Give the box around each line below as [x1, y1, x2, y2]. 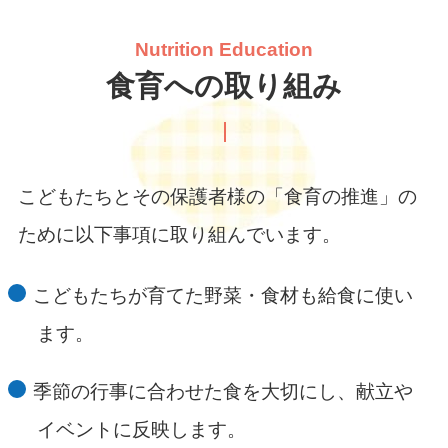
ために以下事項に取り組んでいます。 [17, 223, 341, 245]
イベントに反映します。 [37, 418, 247, 440]
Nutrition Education [135, 39, 313, 61]
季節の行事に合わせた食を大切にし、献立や [33, 380, 414, 402]
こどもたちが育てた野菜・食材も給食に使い [33, 285, 414, 307]
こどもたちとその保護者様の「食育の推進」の [17, 185, 417, 207]
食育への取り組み [106, 70, 342, 103]
